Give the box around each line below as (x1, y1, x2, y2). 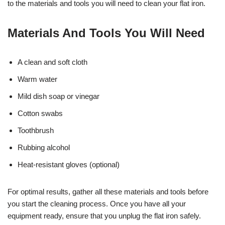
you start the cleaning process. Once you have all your (8, 199, 186, 208)
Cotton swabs (18, 108, 63, 118)
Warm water (18, 74, 57, 83)
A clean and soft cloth (18, 57, 87, 66)
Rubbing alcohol (18, 143, 70, 152)
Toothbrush (18, 126, 54, 135)
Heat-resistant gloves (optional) (18, 160, 120, 169)
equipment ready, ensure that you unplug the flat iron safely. (8, 211, 201, 220)
